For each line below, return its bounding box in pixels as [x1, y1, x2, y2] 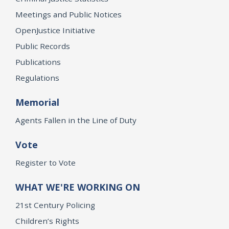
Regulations [15, 72, 59, 83]
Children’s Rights [15, 215, 79, 226]
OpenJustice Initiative [15, 25, 95, 35]
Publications [15, 56, 61, 67]
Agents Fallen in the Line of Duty [15, 114, 136, 125]
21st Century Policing [15, 199, 95, 210]
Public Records [15, 40, 70, 51]
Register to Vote [15, 157, 76, 168]
